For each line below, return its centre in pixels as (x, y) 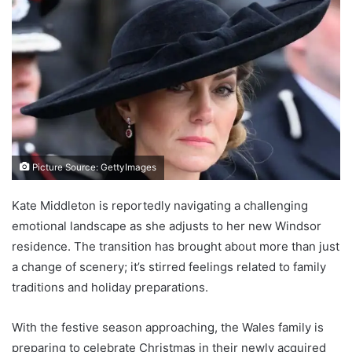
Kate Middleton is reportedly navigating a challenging (160, 205)
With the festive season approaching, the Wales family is (168, 327)
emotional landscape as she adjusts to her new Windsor (167, 225)
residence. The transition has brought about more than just (176, 246)
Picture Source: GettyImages (93, 167)
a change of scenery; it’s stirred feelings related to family (169, 266)
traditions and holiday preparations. (110, 287)
